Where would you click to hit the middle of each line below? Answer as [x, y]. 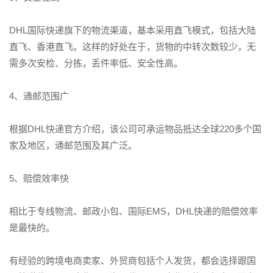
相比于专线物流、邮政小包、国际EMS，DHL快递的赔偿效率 [133, 211]
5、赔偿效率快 [39, 179]
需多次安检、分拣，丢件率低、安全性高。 [96, 63]
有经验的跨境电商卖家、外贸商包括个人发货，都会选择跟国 [133, 261]
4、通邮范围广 [39, 96]
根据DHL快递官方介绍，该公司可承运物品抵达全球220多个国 [135, 129]
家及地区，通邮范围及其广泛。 [73, 146]
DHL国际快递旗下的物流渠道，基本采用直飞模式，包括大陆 [133, 30]
